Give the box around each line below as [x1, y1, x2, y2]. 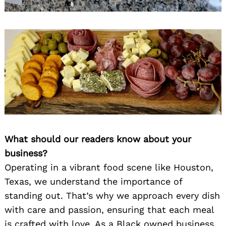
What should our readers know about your [5, 134, 191, 145]
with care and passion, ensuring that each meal [5, 204, 214, 215]
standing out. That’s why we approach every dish [5, 190, 220, 201]
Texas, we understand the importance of [5, 176, 182, 187]
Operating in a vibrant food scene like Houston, [5, 162, 213, 173]
